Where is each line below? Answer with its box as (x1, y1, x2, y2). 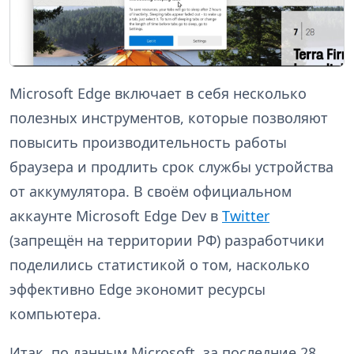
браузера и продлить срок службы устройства (9, 157, 333, 177)
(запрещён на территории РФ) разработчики (9, 231, 325, 250)
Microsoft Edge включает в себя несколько (9, 84, 307, 104)
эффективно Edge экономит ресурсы (9, 280, 265, 299)
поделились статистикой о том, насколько (9, 255, 310, 275)
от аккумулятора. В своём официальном (9, 182, 292, 201)
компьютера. (9, 304, 101, 324)
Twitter (222, 206, 269, 226)
